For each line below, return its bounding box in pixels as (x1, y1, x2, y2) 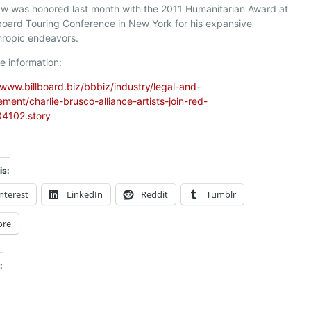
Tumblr (206, 188, 237, 201)
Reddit (141, 188, 169, 201)
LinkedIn (67, 188, 103, 201)
